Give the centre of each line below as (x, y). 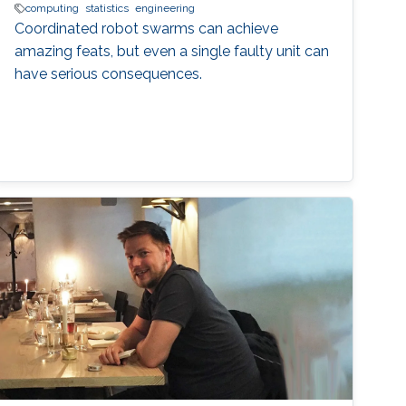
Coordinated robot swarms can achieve (147, 29)
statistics (107, 9)
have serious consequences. (109, 74)
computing (53, 9)
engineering (165, 9)
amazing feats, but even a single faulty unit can (172, 52)
